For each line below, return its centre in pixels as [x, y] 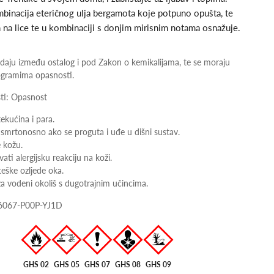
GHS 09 [159, 264]
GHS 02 [36, 264]
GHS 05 [67, 264]
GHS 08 [128, 264]
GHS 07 [98, 264]
